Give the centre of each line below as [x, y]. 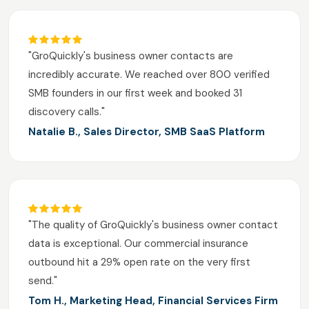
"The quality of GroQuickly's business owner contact [153, 225]
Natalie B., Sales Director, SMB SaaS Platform [147, 132]
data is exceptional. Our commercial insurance [138, 244]
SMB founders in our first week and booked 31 [135, 93]
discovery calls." [67, 112]
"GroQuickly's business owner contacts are [131, 56]
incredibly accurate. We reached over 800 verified [149, 75]
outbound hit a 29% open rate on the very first [139, 262]
